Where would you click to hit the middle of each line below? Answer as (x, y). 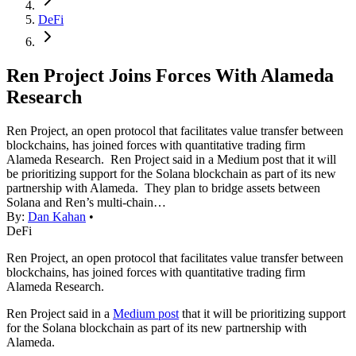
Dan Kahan (57, 217)
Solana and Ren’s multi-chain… (86, 203)
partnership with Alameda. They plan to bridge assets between (163, 188)
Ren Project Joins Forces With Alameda (170, 76)
